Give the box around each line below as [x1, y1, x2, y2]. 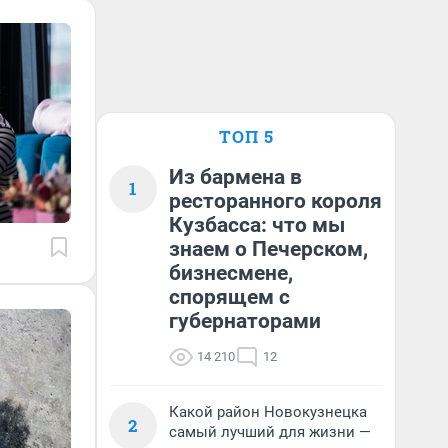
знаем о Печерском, [169, 237, 368, 261]
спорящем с [169, 285, 290, 309]
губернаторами [169, 309, 321, 333]
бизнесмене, [169, 261, 293, 285]
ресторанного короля [169, 189, 382, 213]
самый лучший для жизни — [169, 423, 371, 441]
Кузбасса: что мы [169, 213, 345, 237]
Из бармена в [169, 165, 302, 189]
